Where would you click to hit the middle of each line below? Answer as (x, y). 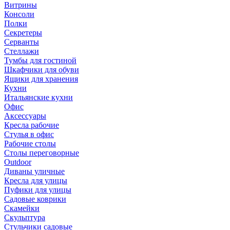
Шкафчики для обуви (42, 70)
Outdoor (18, 162)
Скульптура (25, 217)
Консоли (19, 14)
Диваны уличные (34, 171)
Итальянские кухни (39, 97)
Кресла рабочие (32, 125)
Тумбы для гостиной (40, 60)
